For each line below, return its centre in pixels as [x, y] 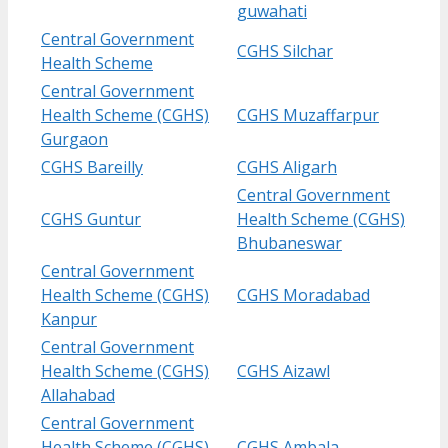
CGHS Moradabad [303, 294]
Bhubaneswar [289, 242]
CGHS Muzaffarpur [308, 114]
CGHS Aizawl [283, 370]
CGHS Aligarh [287, 166]
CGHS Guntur [91, 218]
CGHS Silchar [285, 50]
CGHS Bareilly [92, 166]
